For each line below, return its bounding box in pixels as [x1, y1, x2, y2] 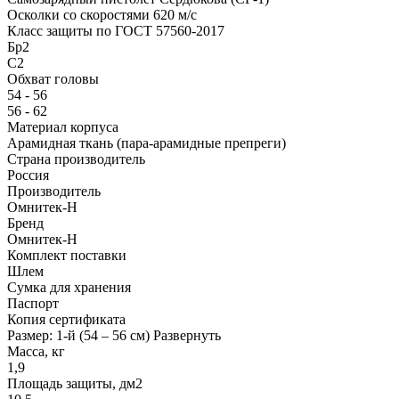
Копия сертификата [7, 311, 126, 327]
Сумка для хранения [7, 279, 131, 295]
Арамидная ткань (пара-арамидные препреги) [7, 134, 286, 151]
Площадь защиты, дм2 [7, 375, 142, 391]
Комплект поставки [7, 247, 126, 263]
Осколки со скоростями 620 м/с [7, 6, 197, 22]
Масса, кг [7, 343, 65, 359]
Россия [7, 167, 49, 183]
